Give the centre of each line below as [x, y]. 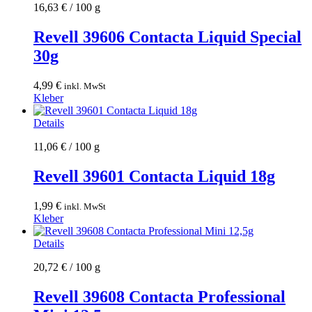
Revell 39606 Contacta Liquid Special [167, 37]
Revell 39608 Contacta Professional [159, 296]
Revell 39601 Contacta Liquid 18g [154, 176]
